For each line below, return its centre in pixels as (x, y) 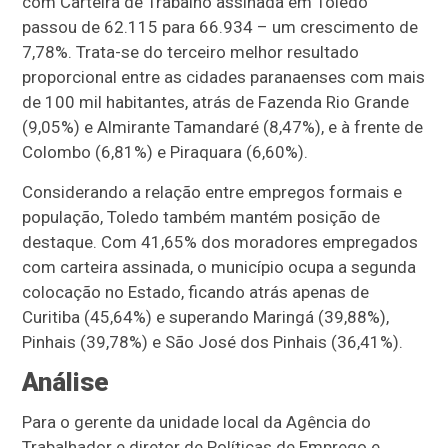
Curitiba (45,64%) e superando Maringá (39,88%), (206, 317)
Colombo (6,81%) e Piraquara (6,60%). (165, 152)
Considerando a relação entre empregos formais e (212, 192)
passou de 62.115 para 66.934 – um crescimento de (220, 27)
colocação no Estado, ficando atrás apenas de (196, 292)
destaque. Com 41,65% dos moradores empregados (220, 242)
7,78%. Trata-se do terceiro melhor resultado (191, 52)
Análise (69, 382)
